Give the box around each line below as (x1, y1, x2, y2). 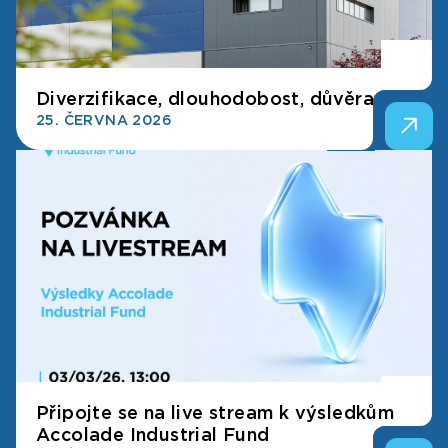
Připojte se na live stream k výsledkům (36, 401, 395, 423)
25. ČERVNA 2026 (36, 111, 172, 128)
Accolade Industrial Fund (36, 423, 270, 445)
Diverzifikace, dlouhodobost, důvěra (36, 87, 374, 109)
